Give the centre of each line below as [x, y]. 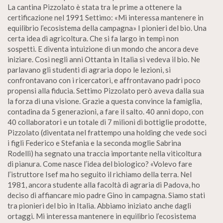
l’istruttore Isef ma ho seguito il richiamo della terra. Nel [100, 174]
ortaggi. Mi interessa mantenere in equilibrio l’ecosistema [102, 216]
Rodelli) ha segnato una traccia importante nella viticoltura [105, 153]
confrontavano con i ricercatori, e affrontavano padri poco [104, 80]
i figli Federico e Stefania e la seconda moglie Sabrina [94, 143]
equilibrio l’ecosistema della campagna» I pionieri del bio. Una [107, 28]
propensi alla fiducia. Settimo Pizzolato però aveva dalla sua [106, 91]
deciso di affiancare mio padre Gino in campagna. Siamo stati [106, 195]
